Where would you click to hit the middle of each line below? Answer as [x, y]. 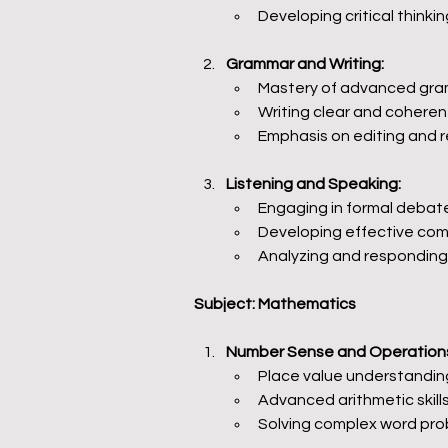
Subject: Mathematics [275, 304]
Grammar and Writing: [305, 64]
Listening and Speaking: [313, 184]
